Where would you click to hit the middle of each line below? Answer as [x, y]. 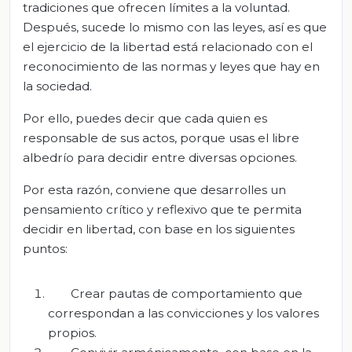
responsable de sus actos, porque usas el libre [161, 137]
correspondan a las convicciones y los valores [183, 313]
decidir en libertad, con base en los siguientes [159, 229]
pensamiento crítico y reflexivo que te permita [162, 209]
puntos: [45, 248]
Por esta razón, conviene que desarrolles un [154, 189]
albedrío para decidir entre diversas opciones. [160, 157]
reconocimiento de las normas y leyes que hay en [171, 66]
